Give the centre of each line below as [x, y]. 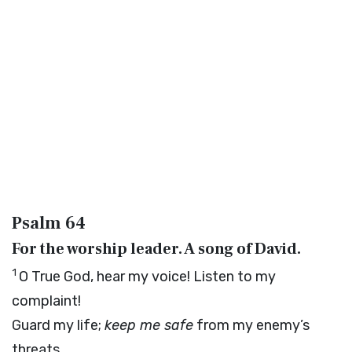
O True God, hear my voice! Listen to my [147, 277]
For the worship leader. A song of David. [156, 249]
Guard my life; [58, 325]
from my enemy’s [251, 325]
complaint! [46, 301]
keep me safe [149, 325]
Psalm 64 [49, 223]
